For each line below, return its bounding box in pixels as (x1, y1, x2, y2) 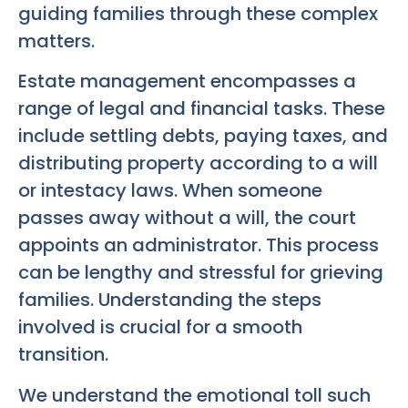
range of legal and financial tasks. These (18, 96, 385, 122)
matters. (18, 28, 95, 54)
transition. (18, 342, 108, 368)
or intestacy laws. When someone (18, 178, 322, 204)
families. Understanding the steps (18, 287, 321, 313)
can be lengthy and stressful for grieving (18, 260, 383, 286)
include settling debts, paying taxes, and (18, 123, 388, 149)
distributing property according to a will (18, 150, 378, 177)
